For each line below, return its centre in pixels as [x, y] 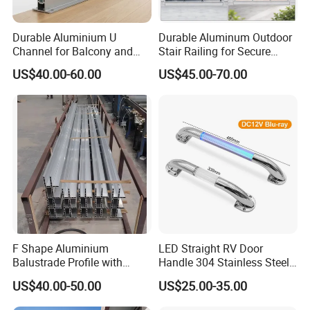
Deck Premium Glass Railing [82, 65]
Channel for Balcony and [73, 51]
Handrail [179, 276]
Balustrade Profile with [68, 263]
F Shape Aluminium [61, 249]
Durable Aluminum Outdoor [225, 37]
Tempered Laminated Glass [80, 276]
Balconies [182, 65]
